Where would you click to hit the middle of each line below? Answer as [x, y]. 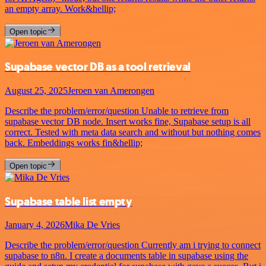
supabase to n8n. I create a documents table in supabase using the [126, 256]
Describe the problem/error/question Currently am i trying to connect [133, 245]
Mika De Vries [92, 225]
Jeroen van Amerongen [111, 90]
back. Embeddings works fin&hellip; [74, 142]
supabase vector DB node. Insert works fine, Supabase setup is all [128, 121]
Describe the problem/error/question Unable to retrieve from [117, 110]
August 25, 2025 [36, 90]
